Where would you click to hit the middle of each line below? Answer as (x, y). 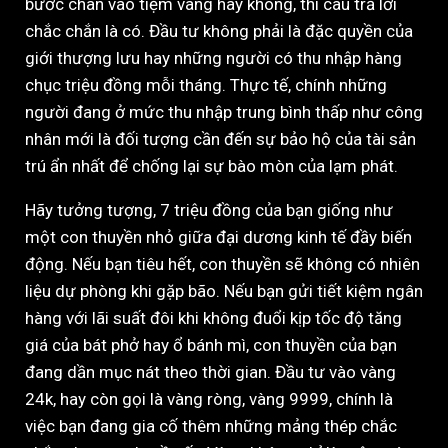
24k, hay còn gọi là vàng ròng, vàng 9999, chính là (209, 399)
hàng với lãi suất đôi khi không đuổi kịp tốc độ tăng (213, 318)
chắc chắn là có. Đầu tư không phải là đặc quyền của (219, 31)
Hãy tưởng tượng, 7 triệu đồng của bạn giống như (209, 210)
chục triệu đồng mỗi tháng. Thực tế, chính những (206, 85)
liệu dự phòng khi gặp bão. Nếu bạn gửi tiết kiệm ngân (224, 291)
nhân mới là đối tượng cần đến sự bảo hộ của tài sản (220, 139)
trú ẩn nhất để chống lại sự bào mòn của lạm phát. (211, 166)
